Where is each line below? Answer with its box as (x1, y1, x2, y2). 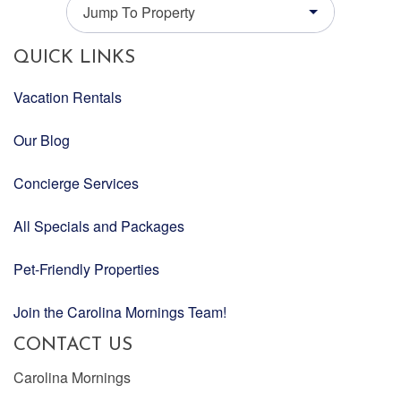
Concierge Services (13, 173, 139, 194)
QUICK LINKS (13, 48, 135, 68)
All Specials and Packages (13, 216, 184, 237)
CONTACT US (13, 336, 132, 355)
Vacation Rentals (13, 87, 122, 108)
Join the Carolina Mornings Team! (13, 302, 226, 323)
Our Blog (13, 130, 70, 151)
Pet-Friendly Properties (13, 259, 159, 280)
